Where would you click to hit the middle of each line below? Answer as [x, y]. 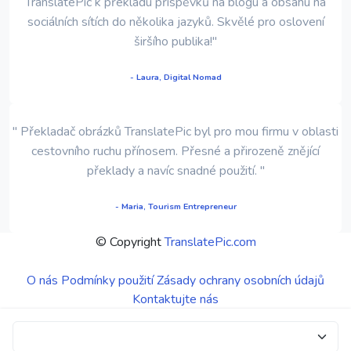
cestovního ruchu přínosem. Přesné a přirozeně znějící [175, 151]
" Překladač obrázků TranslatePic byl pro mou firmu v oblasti [175, 131]
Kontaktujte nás [175, 299]
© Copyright [130, 242]
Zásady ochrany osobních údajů [241, 280]
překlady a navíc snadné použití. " [175, 170]
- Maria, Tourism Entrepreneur [175, 206]
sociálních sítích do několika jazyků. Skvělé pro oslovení [175, 22]
